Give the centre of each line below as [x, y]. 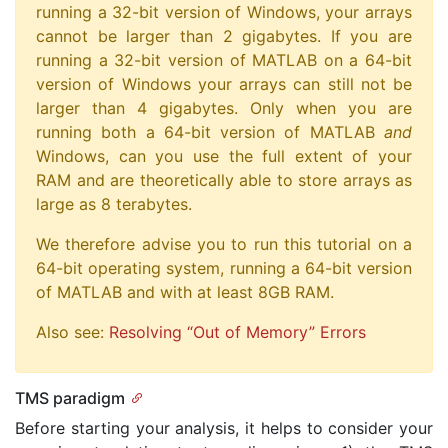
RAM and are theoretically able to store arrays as [224, 179]
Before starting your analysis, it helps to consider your [224, 427]
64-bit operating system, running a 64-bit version [224, 267]
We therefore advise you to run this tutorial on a [224, 243]
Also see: [72, 331]
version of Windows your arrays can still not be [224, 83]
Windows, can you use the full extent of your [224, 155]
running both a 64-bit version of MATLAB [210, 131]
